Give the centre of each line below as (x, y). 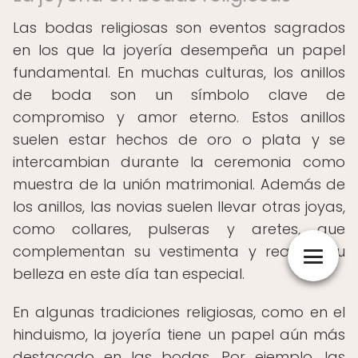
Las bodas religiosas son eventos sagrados (179, 28)
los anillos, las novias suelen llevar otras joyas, (179, 207)
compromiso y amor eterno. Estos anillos (179, 117)
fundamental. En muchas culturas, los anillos (179, 72)
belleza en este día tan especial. (129, 274)
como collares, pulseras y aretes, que (179, 229)
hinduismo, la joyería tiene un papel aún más (179, 334)
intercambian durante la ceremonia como (179, 162)
